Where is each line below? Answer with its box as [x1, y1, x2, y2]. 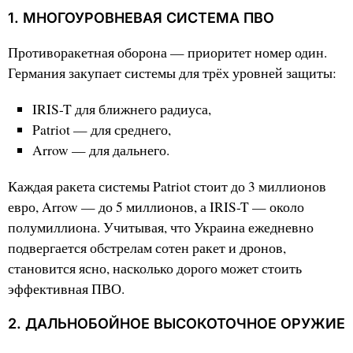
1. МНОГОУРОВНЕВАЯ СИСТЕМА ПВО [8, 9, 274, 27]
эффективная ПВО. [8, 280, 124, 299]
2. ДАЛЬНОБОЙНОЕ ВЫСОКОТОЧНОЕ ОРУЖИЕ [8, 315, 345, 333]
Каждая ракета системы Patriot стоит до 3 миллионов [8, 177, 326, 196]
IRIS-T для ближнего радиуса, [32, 100, 211, 119]
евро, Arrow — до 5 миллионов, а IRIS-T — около [8, 198, 304, 217]
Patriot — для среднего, [32, 121, 171, 139]
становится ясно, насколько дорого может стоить [8, 259, 302, 278]
